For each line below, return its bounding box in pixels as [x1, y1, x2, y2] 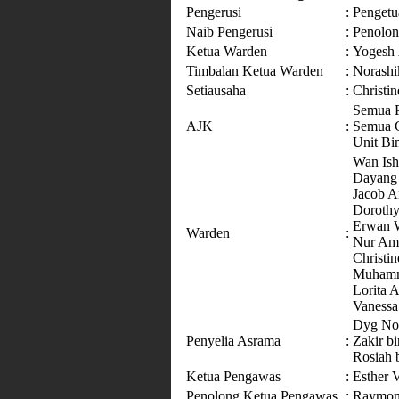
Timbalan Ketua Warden [186, 63, 323, 78]
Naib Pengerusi [186, 24, 276, 39]
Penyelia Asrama [186, 333, 281, 348]
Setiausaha [186, 83, 246, 98]
